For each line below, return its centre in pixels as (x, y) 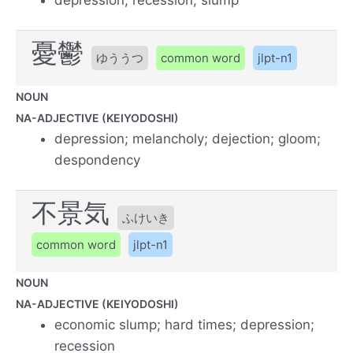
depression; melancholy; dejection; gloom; (188, 138)
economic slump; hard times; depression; (185, 325)
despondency (98, 160)
